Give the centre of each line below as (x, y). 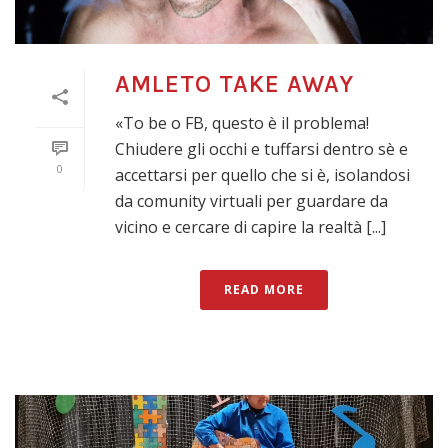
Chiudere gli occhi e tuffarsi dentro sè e (261, 149)
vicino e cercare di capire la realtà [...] (250, 227)
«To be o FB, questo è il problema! (242, 123)
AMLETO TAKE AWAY (234, 84)
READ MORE (264, 290)
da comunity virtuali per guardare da (251, 201)
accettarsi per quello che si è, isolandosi (262, 175)
